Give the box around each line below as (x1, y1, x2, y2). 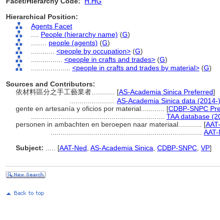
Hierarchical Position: (6, 13, 78, 21)
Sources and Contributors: (6, 80, 95, 88)
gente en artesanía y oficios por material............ (16, 105, 166, 112)
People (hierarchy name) (41, 30, 118, 38)
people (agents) (49, 39, 98, 47)
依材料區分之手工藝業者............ (16, 88, 117, 96)
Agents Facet (31, 22, 72, 30)
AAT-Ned (59, 144, 87, 152)
